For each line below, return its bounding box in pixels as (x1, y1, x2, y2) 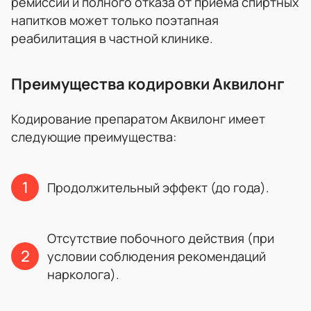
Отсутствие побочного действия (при (47, 229, 274, 246)
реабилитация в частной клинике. (11, 29, 213, 47)
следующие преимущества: (11, 128, 176, 145)
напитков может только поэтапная (11, 11, 219, 28)
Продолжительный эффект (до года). (47, 178, 269, 196)
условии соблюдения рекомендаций (47, 247, 266, 264)
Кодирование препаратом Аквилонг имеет (11, 110, 265, 127)
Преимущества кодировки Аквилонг (11, 73, 285, 94)
